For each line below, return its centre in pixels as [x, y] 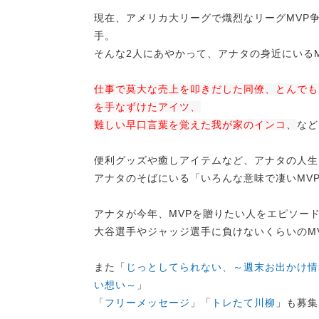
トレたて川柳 [244, 303]
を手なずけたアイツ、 [147, 107]
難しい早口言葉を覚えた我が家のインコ [190, 125]
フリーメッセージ [147, 303]
